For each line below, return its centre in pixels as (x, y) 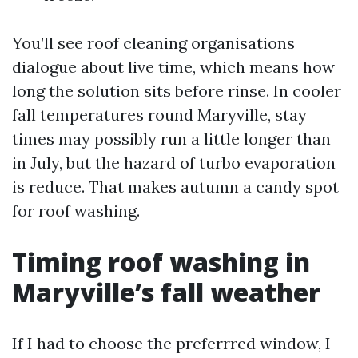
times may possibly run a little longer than (171, 139)
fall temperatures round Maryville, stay (159, 115)
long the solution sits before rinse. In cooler (177, 91)
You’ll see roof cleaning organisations (153, 43)
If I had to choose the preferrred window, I (171, 343)
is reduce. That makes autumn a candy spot (175, 187)
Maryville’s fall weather (166, 292)
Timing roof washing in (161, 262)
